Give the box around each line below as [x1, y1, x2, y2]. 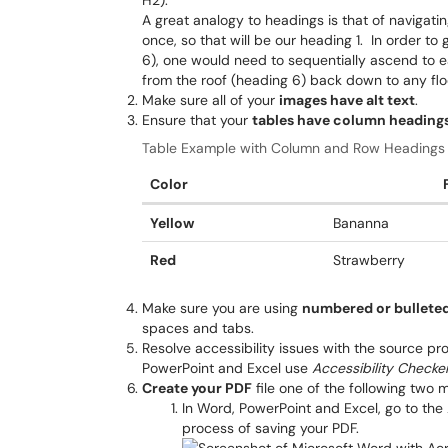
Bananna [333, 214, 389, 232]
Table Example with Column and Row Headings [142, 139, 445, 157]
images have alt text [279, 91, 415, 109]
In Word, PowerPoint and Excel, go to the [182, 399, 443, 417]
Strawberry [333, 251, 405, 269]
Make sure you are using [142, 299, 302, 317]
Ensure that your [142, 111, 252, 129]
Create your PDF [142, 379, 252, 397]
